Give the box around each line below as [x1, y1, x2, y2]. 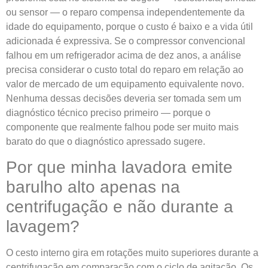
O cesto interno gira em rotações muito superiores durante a [6, 247, 258, 258]
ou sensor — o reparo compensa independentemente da [6, 7, 245, 17]
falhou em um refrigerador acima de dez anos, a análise [6, 50, 241, 60]
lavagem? [6, 217, 80, 236]
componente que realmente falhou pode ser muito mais [6, 121, 239, 132]
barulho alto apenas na [6, 177, 180, 196]
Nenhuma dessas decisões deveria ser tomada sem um [6, 93, 241, 103]
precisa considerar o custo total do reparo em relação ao [6, 64, 243, 75]
